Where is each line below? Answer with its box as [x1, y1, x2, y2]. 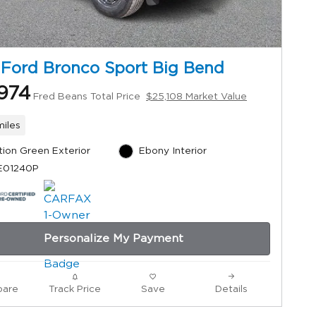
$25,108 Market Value [146, 91, 247, 102]
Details [214, 284, 248, 295]
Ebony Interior [138, 146, 207, 157]
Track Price [48, 284, 101, 295]
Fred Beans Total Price [33, 91, 140, 102]
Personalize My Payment [44, 233, 183, 245]
